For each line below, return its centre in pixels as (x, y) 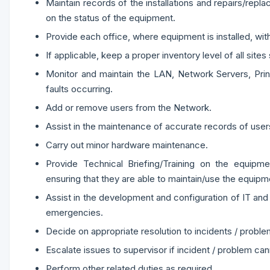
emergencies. (74, 212)
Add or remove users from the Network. (129, 108)
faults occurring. (79, 89)
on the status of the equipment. (111, 18)
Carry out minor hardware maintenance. (127, 145)
